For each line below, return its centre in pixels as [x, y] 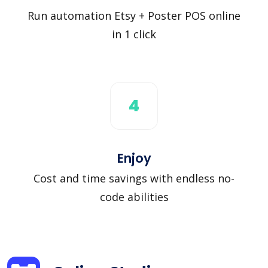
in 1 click [134, 34]
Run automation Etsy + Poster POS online [134, 15]
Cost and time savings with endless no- [134, 178]
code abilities [134, 197]
